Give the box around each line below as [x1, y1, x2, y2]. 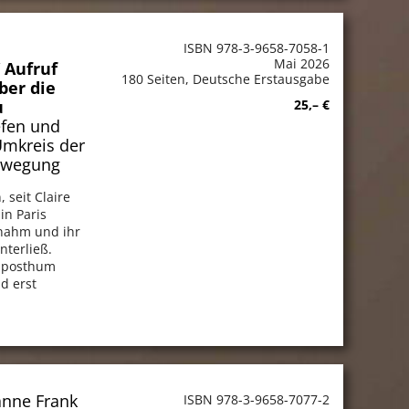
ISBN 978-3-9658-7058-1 [183, 38, 330, 57]
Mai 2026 [273, 54, 330, 72]
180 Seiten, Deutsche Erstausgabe [121, 69, 330, 88]
